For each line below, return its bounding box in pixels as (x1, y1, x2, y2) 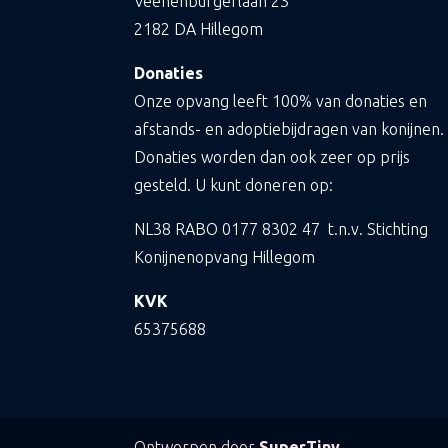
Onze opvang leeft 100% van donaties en (134, 91, 428, 110)
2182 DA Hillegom (134, 19, 264, 38)
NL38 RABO (134, 219, 223, 238)
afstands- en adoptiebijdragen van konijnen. (134, 119, 445, 138)
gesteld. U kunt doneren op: (134, 175, 334, 194)
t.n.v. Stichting (320, 219, 429, 238)
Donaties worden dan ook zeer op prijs (134, 147, 411, 166)
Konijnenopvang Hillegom (134, 247, 316, 266)
